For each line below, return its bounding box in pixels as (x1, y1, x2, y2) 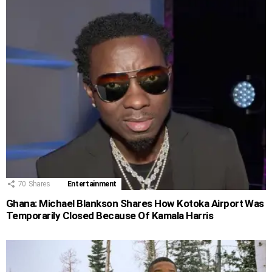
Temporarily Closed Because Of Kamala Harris (6, 209, 214, 222)
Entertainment (67, 180, 117, 189)
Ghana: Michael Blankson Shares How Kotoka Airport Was (6, 197, 264, 210)
